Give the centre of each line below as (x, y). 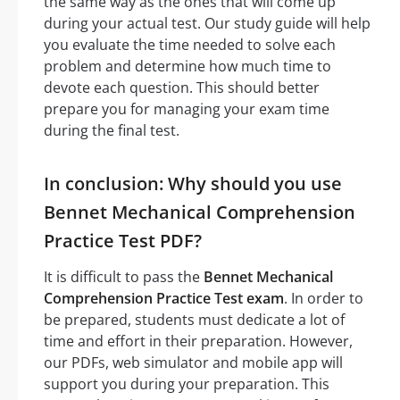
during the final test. (112, 130)
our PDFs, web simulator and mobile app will (193, 362)
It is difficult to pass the (124, 276)
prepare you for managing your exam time (187, 108)
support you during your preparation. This (187, 383)
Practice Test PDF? (123, 240)
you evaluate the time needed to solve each (190, 44)
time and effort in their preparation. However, (198, 341)
